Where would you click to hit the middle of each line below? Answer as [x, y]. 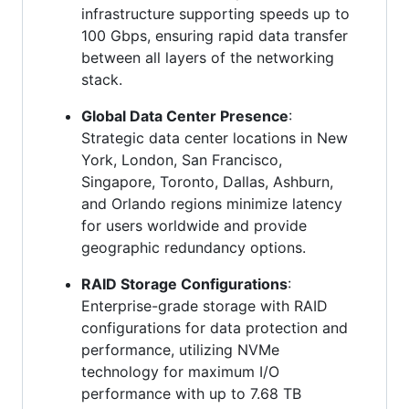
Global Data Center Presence [185, 116]
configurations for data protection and [215, 328]
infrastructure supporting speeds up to [215, 14]
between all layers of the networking [208, 58]
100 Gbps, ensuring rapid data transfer [215, 36]
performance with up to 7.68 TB [191, 394]
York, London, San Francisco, [182, 160]
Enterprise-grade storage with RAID [204, 306]
